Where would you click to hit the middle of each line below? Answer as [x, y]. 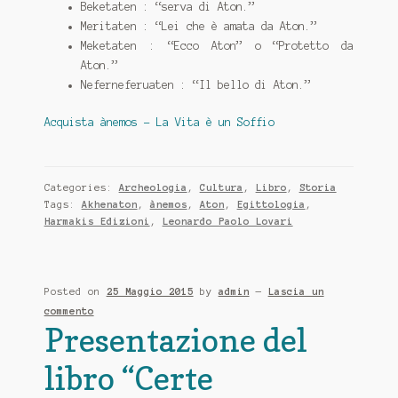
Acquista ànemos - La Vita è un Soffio [159, 122]
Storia [318, 188]
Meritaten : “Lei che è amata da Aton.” [199, 27]
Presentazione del [175, 340]
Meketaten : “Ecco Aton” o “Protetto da [217, 46]
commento [69, 311]
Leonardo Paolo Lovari [227, 222]
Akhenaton [109, 205]
